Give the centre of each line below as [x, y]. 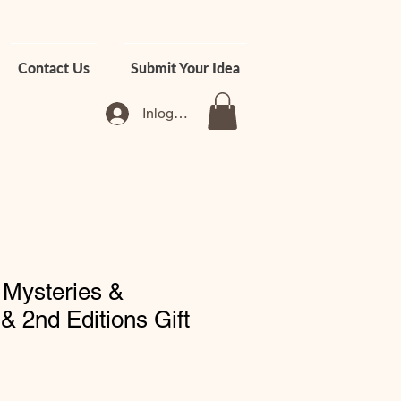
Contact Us [54, 68]
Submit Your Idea [185, 68]
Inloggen [170, 113]
